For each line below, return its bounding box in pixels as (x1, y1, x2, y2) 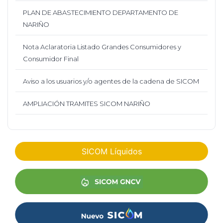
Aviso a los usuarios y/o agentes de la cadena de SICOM (23, 77, 199, 86)
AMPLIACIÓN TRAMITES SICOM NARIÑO (23, 100, 150, 108)
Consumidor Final (23, 55, 79, 63)
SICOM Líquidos (81, 146, 142, 157)
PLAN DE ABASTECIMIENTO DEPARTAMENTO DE (23, 8, 178, 17)
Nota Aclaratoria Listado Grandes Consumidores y (23, 43, 181, 51)
